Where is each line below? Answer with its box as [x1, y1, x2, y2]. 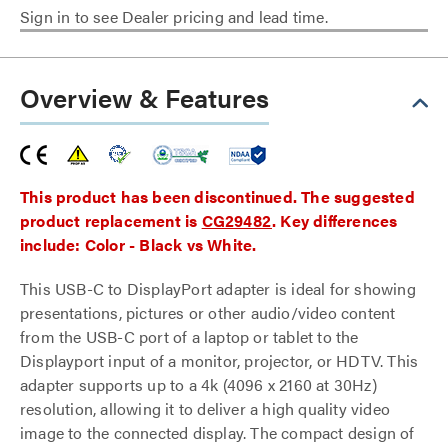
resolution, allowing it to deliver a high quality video [20, 397, 391, 420]
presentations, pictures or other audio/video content [20, 301, 396, 324]
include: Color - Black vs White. [20, 233, 257, 256]
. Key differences [272, 209, 398, 232]
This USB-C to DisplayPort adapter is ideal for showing [20, 277, 416, 300]
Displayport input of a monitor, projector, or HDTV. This [20, 349, 419, 372]
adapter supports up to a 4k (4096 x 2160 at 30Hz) [20, 373, 377, 396]
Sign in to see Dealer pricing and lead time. [20, 5, 328, 28]
